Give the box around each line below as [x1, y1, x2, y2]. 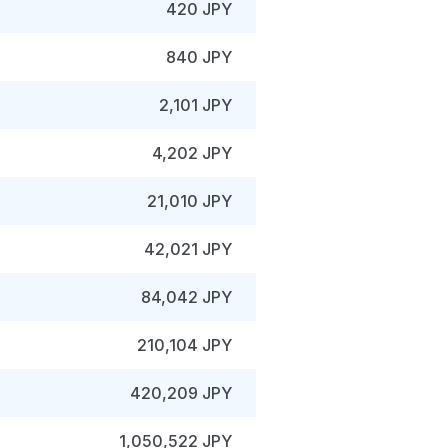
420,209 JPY [130, 383, 232, 403]
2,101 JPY [159, 95, 232, 115]
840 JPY [166, 47, 232, 67]
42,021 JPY [144, 239, 232, 259]
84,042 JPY [141, 287, 232, 307]
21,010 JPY [147, 191, 232, 211]
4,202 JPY [152, 143, 232, 163]
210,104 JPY [137, 335, 232, 355]
